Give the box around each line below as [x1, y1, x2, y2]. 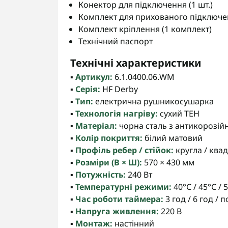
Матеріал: [75, 120, 117, 131]
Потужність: [75, 169, 126, 180]
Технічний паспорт [78, 36, 153, 47]
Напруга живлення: [75, 206, 159, 217]
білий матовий [142, 132, 203, 144]
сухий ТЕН [158, 108, 199, 119]
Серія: [75, 83, 100, 95]
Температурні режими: [75, 181, 172, 192]
